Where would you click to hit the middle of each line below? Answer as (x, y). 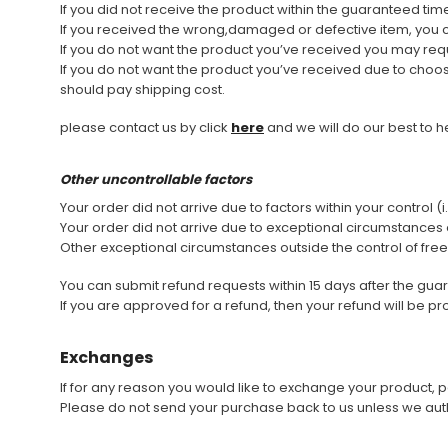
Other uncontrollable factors (156, 179)
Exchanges (106, 357)
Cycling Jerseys (137, 50)
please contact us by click (145, 127)
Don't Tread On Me (144, 30)
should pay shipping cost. (142, 89)
